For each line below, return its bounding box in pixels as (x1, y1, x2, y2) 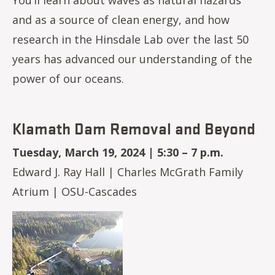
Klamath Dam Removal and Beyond (12, 117, 255, 138)
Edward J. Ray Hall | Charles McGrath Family (12, 164, 243, 179)
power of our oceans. (12, 71, 124, 86)
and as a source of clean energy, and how (12, 12, 230, 27)
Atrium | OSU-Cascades (12, 184, 137, 199)
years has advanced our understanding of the (12, 51, 252, 66)
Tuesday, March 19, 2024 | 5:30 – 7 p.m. (12, 144, 223, 160)
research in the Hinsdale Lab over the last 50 (12, 31, 249, 47)
